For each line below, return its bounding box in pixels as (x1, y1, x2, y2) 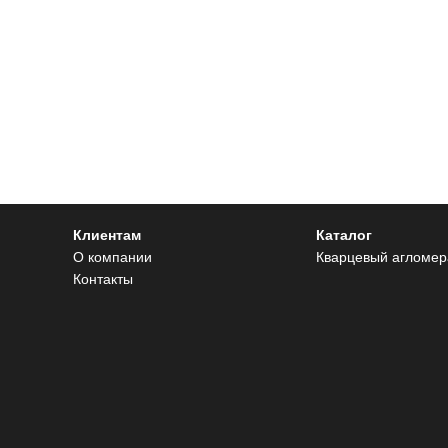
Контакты (72, 271, 133, 288)
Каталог (316, 227, 373, 244)
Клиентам (72, 227, 141, 244)
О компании (72, 249, 152, 266)
